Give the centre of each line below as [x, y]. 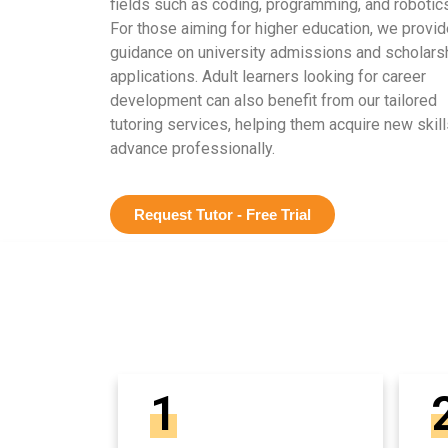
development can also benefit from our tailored [273, 100]
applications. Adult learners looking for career [268, 76]
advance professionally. [192, 148]
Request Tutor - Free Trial [222, 214]
